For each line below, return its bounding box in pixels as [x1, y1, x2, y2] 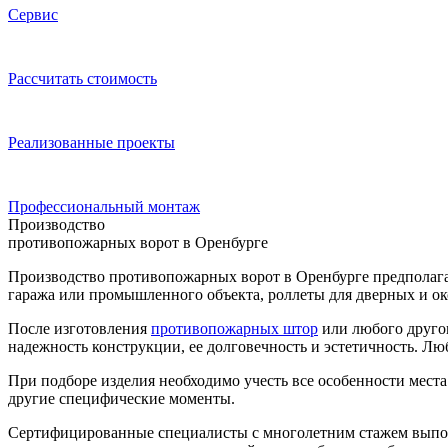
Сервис [8, 5, 58, 23]
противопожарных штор [151, 319, 318, 337]
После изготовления [8, 319, 151, 337]
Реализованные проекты [8, 133, 175, 151]
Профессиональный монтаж [8, 197, 200, 215]
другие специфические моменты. [8, 389, 235, 407]
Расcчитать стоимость [8, 69, 157, 87]
